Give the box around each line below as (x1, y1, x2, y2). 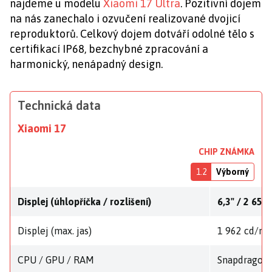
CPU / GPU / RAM (18, 254, 94, 266)
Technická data (18, 98, 101, 112)
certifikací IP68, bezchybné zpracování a (10, 42, 208, 55)
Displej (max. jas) (18, 225, 92, 237)
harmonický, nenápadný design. (10, 57, 163, 70)
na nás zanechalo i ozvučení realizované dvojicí (10, 12, 240, 25)
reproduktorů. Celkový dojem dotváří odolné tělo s (10, 27, 254, 40)
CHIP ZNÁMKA (199, 146, 254, 157)
